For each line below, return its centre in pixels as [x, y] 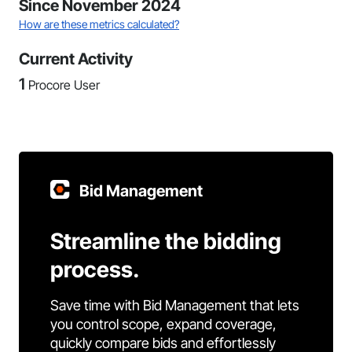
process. [95, 269]
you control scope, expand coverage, [163, 324]
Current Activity [76, 59]
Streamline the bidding [166, 241]
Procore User [64, 85]
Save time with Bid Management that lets [175, 305]
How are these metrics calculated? [99, 24]
